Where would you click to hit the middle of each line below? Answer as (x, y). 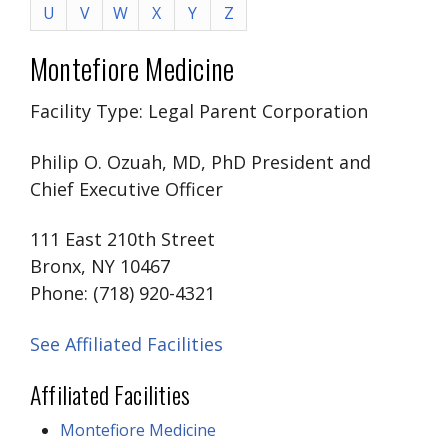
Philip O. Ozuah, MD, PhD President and (200, 161)
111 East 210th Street (122, 239)
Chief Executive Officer (126, 188)
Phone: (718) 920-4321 (122, 293)
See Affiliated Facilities (126, 343)
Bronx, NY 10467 (100, 266)
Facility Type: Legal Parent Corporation (199, 111)
